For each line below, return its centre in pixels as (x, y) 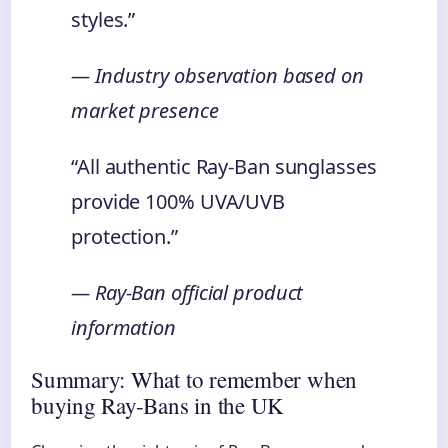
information (123, 327)
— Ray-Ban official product (187, 292)
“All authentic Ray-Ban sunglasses (224, 166)
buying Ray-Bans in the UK (158, 404)
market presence (145, 110)
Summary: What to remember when (194, 378)
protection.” (124, 236)
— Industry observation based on (217, 75)
